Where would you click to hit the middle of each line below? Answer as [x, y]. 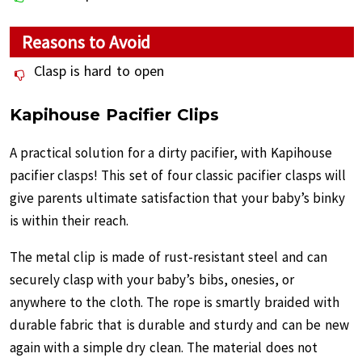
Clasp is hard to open [99, 71]
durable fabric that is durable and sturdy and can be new [179, 325]
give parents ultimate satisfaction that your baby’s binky [177, 198]
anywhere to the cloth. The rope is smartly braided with [175, 302]
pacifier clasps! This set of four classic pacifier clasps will [178, 175]
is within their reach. [69, 221]
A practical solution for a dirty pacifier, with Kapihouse [170, 153]
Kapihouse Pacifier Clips [114, 115]
